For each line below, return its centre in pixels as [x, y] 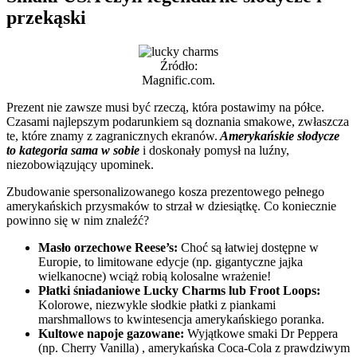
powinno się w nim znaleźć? [78, 220]
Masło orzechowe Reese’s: [108, 247]
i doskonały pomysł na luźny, [214, 150]
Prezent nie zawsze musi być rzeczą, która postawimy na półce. [165, 107]
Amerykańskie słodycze [279, 135]
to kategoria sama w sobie [73, 150]
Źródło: [178, 65]
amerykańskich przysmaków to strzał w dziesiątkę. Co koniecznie [171, 206]
